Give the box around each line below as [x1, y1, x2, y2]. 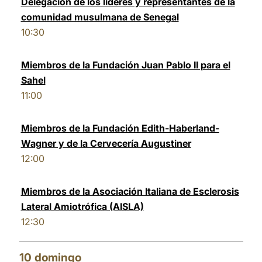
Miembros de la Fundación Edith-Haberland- [20, 122, 219, 134]
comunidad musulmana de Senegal [20, 11, 179, 23]
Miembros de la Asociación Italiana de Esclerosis [20, 185, 239, 197]
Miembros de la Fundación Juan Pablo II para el [20, 59, 230, 71]
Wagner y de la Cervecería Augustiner [20, 137, 191, 149]
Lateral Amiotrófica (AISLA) [20, 201, 144, 212]
